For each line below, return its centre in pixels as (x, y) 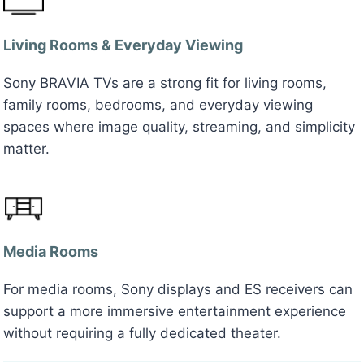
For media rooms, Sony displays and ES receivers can (178, 290)
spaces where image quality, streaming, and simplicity (179, 127)
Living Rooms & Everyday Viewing (123, 45)
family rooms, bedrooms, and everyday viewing (158, 105)
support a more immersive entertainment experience (175, 312)
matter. (26, 149)
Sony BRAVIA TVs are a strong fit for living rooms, (165, 83)
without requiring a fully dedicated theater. (142, 334)
